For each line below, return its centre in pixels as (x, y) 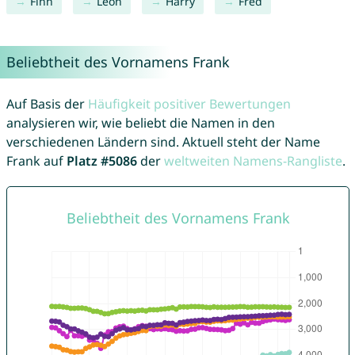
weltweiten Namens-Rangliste (253, 161)
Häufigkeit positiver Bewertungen (189, 104)
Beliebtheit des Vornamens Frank (118, 62)
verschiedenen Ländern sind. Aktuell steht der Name (163, 142)
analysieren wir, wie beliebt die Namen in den (140, 123)
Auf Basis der (47, 104)
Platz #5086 (101, 161)
